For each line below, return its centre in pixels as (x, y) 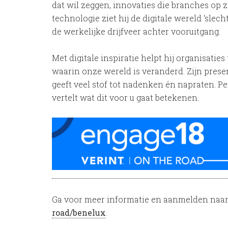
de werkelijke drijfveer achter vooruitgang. (136, 31)
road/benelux (79, 213)
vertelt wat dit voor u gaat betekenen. (125, 97)
